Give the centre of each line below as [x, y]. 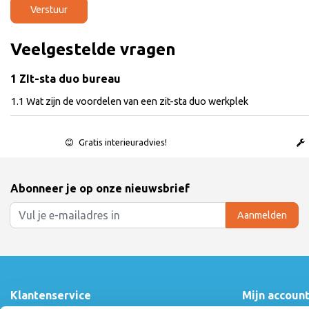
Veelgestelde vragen [93, 49]
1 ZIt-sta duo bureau [66, 79]
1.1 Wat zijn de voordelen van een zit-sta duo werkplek [130, 102]
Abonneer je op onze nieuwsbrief [100, 189]
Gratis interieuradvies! [122, 142]
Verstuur [49, 10]
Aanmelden [262, 215]
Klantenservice [51, 296]
